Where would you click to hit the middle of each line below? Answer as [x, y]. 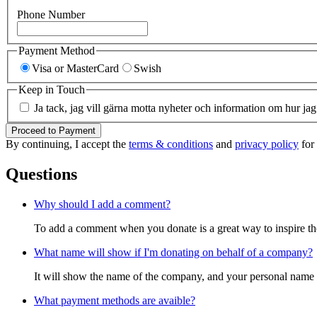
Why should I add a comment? [102, 204]
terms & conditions [171, 144]
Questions [41, 174]
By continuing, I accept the [67, 144]
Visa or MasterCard [75, 69]
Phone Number [51, 14]
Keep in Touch [52, 90]
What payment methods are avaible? [115, 300]
